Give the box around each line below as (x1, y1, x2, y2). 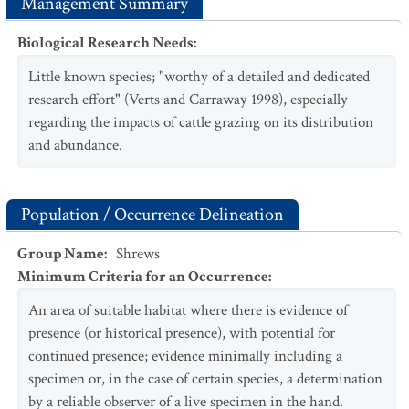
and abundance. (28, 135, 122, 155)
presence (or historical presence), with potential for (28, 323, 335, 343)
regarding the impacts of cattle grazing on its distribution (28, 112, 373, 132)
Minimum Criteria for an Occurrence (17, 267, 268, 287)
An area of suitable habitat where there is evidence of (28, 300, 348, 320)
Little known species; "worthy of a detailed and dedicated (28, 67, 370, 87)
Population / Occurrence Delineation (21, 203, 284, 226)
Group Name (17, 244, 104, 264)
